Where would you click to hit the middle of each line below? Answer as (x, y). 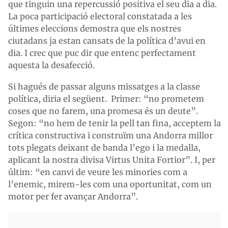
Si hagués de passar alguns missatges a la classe (104, 87)
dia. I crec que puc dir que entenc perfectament (102, 53)
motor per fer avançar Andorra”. (73, 196)
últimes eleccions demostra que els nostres (95, 28)
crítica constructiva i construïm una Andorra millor (110, 135)
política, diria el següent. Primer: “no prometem (106, 99)
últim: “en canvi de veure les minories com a (98, 172)
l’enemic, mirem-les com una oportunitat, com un (110, 184)
